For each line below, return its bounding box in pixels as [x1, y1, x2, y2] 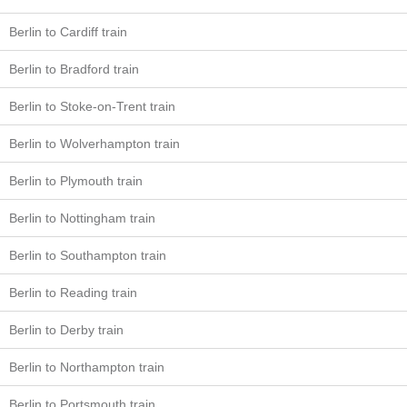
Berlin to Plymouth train [9, 174, 143, 188]
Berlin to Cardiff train [9, 25, 127, 39]
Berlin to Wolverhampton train [9, 136, 180, 151]
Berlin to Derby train [9, 323, 124, 337]
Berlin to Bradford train [9, 62, 139, 76]
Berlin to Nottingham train [9, 211, 155, 225]
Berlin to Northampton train [9, 360, 164, 374]
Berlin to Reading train [9, 285, 137, 300]
